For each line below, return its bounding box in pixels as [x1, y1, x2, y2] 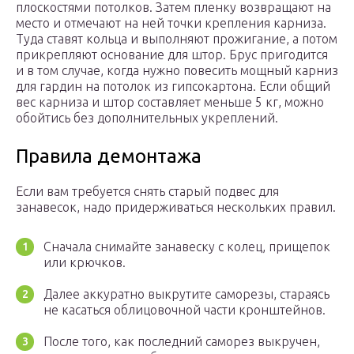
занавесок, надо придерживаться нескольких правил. [16, 200, 336, 215]
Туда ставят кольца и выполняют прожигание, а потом [16, 32, 337, 47]
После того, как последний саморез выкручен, [43, 334, 320, 349]
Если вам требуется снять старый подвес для [16, 184, 279, 199]
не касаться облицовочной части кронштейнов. [43, 303, 326, 318]
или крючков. [43, 255, 126, 270]
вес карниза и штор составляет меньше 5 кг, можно [16, 95, 324, 110]
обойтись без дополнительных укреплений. [16, 111, 278, 126]
